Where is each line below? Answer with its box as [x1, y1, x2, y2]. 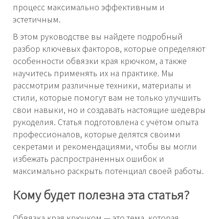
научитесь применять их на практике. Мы [13, 67, 174, 79]
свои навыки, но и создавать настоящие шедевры [13, 104, 206, 116]
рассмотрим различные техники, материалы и [13, 79, 191, 91]
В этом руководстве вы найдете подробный [13, 30, 183, 43]
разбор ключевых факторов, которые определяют [13, 43, 205, 55]
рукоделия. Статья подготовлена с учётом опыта [13, 116, 198, 128]
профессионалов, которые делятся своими [13, 128, 180, 140]
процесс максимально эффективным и [13, 1, 165, 13]
